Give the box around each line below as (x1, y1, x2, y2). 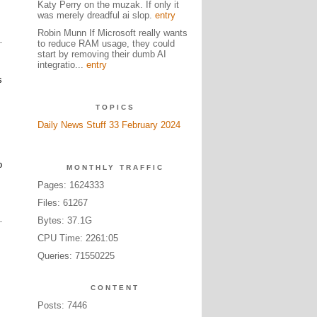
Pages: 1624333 (37, 180, 104, 190)
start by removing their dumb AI (37, 49, 166, 59)
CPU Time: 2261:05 (37, 233, 118, 243)
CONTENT (91, 284, 139, 292)
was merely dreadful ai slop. (37, 10, 155, 21)
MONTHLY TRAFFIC (66, 163, 164, 171)
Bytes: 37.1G (37, 215, 92, 226)
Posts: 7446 (37, 300, 87, 311)
